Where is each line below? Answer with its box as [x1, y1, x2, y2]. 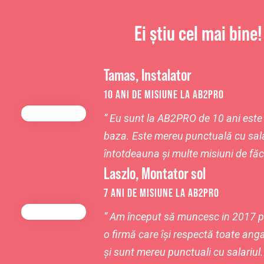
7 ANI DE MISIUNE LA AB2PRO [104, 186, 219, 199]
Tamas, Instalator [104, 65, 192, 84]
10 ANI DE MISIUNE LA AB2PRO [104, 88, 224, 101]
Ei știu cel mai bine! [134, 21, 262, 45]
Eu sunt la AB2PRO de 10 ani [110, 112, 240, 124]
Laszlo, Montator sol [104, 164, 206, 183]
